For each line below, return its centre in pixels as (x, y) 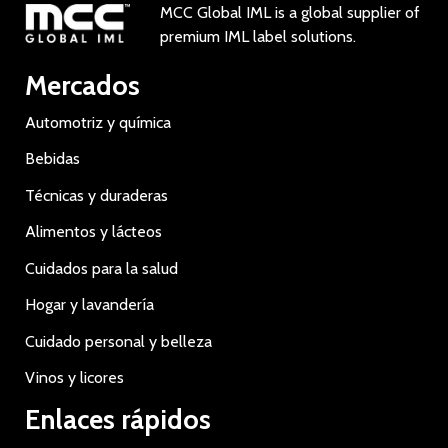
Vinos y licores (74, 377)
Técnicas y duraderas (96, 195)
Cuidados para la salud (101, 268)
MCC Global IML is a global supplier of (290, 12)
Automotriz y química (98, 122)
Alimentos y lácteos (93, 231)
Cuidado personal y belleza (118, 341)
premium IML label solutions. (258, 36)
